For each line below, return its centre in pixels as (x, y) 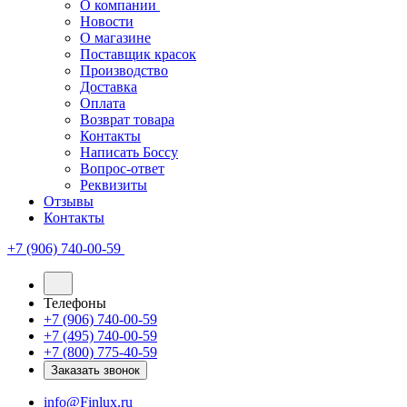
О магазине (115, 38)
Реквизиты (114, 185)
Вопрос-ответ (122, 169)
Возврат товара (127, 119)
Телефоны (75, 303)
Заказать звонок (95, 370)
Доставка (109, 87)
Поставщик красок (138, 54)
